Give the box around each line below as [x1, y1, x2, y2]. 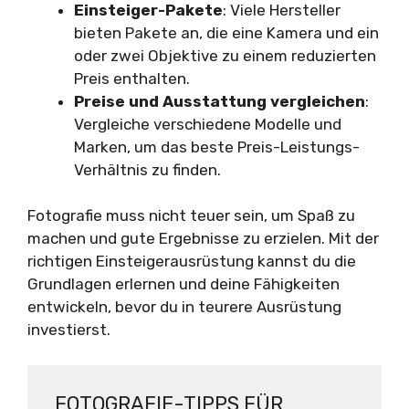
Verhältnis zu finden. [74, 160, 221, 179]
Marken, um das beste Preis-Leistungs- [74, 137, 360, 156]
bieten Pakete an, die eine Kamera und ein [74, 23, 379, 42]
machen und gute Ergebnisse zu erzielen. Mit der [27, 229, 379, 248]
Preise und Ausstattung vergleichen [74, 91, 365, 110]
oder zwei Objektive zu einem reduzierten [74, 46, 376, 65]
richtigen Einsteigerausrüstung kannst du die [27, 252, 356, 271]
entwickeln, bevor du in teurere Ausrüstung [27, 298, 341, 317]
